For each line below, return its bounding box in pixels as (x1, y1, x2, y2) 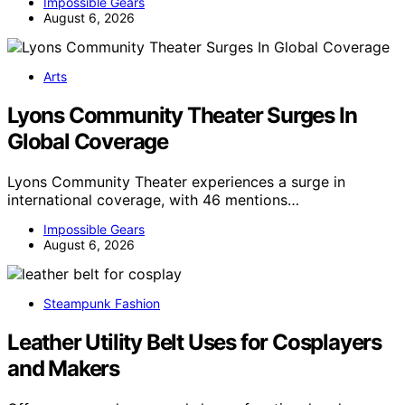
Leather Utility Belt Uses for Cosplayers (7, 328, 381, 355)
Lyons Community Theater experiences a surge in (7, 172, 345, 191)
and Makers (7, 354, 120, 381)
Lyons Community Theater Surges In (7, 102, 357, 128)
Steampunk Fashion (43, 295, 160, 311)
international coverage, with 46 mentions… (7, 190, 299, 209)
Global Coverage (7, 128, 169, 155)
